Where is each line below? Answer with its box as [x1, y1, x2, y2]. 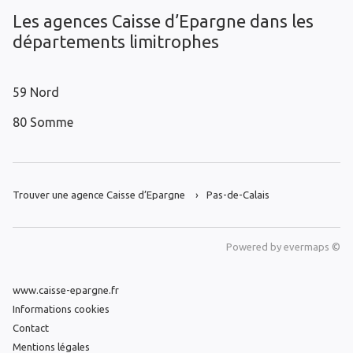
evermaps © [284, 241, 340, 253]
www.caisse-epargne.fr [13, 284, 119, 295]
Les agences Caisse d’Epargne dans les [13, 11, 314, 32]
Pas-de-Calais [206, 189, 269, 201]
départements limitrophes [13, 32, 219, 52]
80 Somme [13, 115, 73, 130]
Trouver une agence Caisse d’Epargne [13, 189, 185, 201]
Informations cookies [13, 303, 110, 314]
